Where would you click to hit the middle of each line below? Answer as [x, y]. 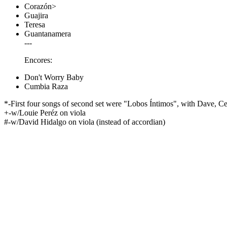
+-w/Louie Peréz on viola [45, 113]
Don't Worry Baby [54, 77]
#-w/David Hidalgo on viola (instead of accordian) [85, 122]
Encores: [38, 60]
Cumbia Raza [46, 86]
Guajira [36, 15]
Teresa [35, 25]
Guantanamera [48, 34]
